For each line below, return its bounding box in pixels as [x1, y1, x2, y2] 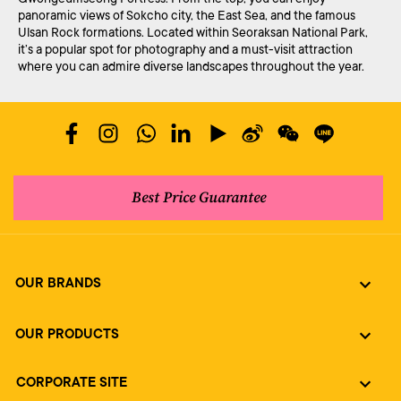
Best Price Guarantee [131, 188, 266, 208]
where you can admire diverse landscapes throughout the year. [18, 58, 364, 73]
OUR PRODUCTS [15, 327, 120, 343]
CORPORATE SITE [16, 375, 128, 391]
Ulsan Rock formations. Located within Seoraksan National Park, [18, 24, 368, 39]
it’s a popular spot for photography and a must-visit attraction [18, 41, 353, 56]
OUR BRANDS [15, 276, 102, 292]
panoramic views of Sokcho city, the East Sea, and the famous [18, 7, 355, 22]
